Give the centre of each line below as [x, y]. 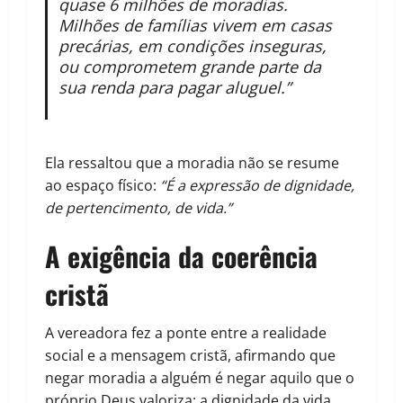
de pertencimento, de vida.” [139, 208]
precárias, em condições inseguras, [192, 46]
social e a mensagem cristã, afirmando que [190, 356]
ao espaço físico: [103, 186]
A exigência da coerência [181, 256]
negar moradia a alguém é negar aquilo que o [200, 378]
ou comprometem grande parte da [189, 67]
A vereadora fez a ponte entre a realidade [186, 333]
